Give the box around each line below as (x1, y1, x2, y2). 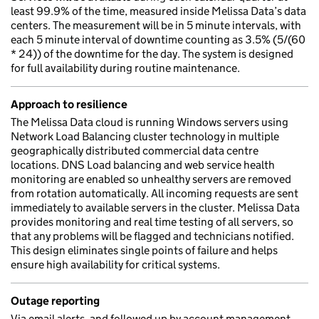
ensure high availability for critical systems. (11, 258, 220, 271)
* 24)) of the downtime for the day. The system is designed (11, 47, 293, 61)
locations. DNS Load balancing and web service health (11, 158, 275, 172)
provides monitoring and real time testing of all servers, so (11, 215, 293, 229)
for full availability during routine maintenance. (11, 61, 240, 75)
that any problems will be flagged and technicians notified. (11, 229, 294, 243)
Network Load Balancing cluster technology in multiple (11, 130, 279, 143)
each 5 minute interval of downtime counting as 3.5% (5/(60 (11, 33, 305, 46)
